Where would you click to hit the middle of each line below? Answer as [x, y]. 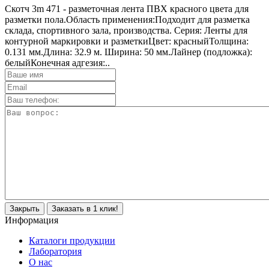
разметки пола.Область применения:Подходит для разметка [127, 19]
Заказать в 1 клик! [85, 208]
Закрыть [25, 208]
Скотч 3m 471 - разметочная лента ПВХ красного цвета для [127, 8]
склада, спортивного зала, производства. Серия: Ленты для [126, 30]
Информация [32, 220]
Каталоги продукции [72, 240]
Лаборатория [55, 251]
